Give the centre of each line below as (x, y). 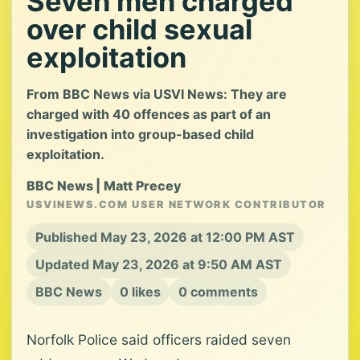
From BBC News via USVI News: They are (157, 94)
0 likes (140, 292)
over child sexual (139, 29)
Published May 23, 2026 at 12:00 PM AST (165, 237)
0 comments (218, 292)
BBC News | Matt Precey (104, 186)
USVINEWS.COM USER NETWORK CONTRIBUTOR (176, 205)
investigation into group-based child (140, 134)
